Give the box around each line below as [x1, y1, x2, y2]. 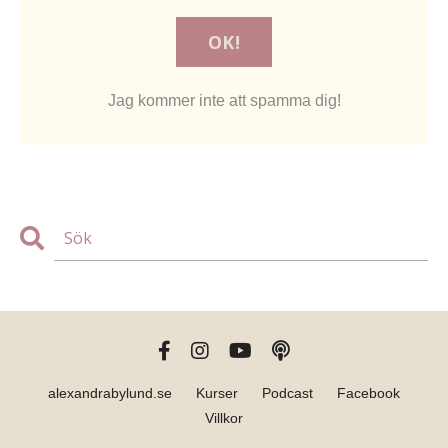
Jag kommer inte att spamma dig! [107, 92, 341, 110]
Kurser [196, 385, 238, 402]
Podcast [262, 385, 313, 402]
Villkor [205, 410, 243, 427]
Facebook [337, 385, 400, 402]
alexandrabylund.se [48, 385, 172, 402]
